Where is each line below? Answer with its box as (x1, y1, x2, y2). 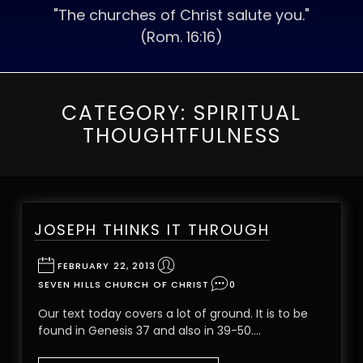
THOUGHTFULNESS (82, 122, 281, 150)
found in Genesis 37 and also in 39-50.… (37, 322, 261, 339)
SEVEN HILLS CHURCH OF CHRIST (37, 278, 210, 292)
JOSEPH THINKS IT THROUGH (33, 219, 270, 240)
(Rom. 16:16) (139, 27, 223, 47)
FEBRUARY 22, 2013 (57, 259, 156, 273)
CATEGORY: (62, 99, 194, 127)
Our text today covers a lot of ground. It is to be (37, 305, 308, 322)
